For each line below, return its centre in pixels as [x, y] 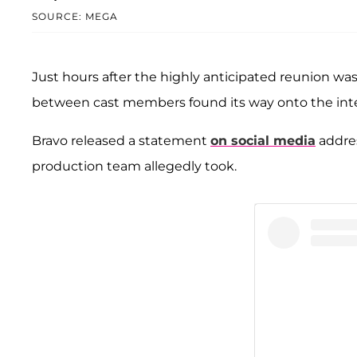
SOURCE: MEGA [75, 16]
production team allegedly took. [134, 166]
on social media [263, 140]
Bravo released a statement [121, 140]
